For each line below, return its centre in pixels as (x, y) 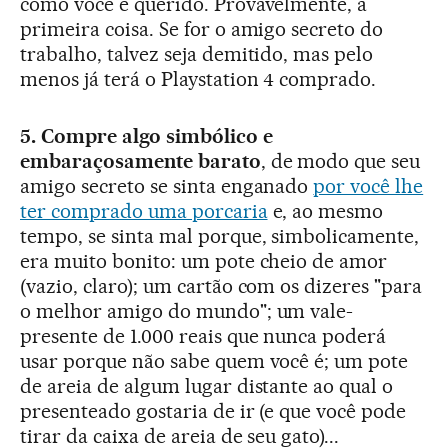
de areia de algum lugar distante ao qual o (207, 385)
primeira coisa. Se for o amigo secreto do (202, 28)
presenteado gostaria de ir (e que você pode (213, 410)
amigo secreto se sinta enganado (167, 185)
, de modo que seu (340, 160)
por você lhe (368, 185)
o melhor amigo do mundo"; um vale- (187, 310)
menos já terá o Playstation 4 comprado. (198, 78)
